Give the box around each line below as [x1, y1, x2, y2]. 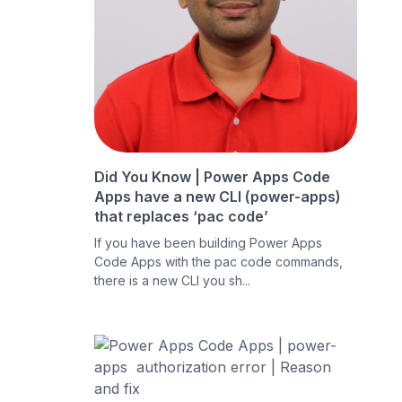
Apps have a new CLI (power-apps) [94, 188, 342, 206]
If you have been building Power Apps [94, 235, 323, 251]
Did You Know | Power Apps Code [94, 168, 331, 187]
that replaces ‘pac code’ [94, 207, 269, 226]
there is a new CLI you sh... [94, 273, 251, 289]
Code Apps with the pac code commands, [94, 254, 344, 270]
